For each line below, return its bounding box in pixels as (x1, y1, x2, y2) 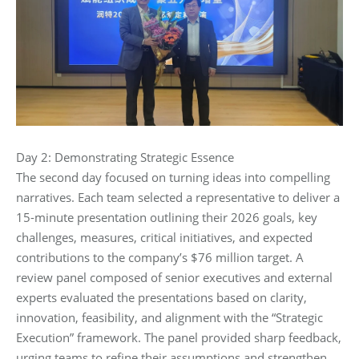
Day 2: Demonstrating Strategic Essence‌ (16, 148, 234, 165)
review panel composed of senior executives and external (16, 268, 333, 285)
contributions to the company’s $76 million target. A (16, 248, 304, 265)
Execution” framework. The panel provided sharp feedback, (16, 329, 341, 345)
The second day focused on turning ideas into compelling (16, 168, 330, 185)
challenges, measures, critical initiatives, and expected (16, 228, 313, 245)
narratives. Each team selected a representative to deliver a (16, 188, 340, 205)
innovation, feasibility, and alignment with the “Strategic (16, 309, 323, 325)
